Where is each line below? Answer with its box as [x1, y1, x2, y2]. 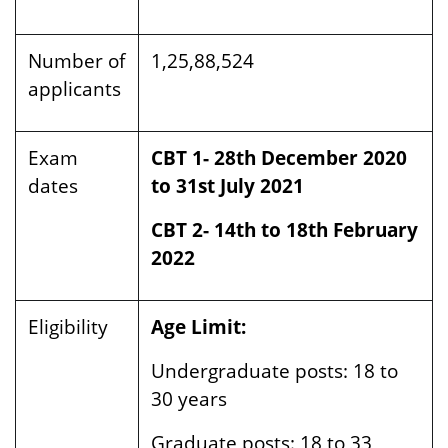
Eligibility [28, 313, 113, 340]
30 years [151, 385, 227, 412]
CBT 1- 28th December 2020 [151, 144, 407, 171]
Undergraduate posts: [151, 357, 353, 384]
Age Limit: [151, 313, 246, 340]
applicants [28, 75, 121, 102]
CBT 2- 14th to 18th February [151, 216, 418, 243]
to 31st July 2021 [151, 172, 304, 199]
